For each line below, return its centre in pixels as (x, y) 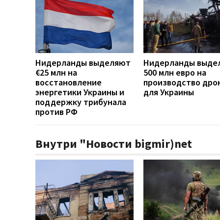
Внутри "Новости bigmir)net (114, 143)
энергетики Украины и (80, 92)
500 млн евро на (175, 72)
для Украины (169, 92)
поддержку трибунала (81, 102)
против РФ (56, 111)
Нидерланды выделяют (83, 62)
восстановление (69, 82)
